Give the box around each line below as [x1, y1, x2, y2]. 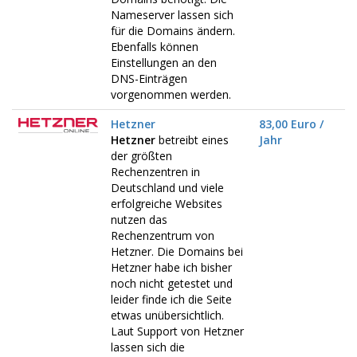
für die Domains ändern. [111, 23, 235, 38]
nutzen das [111, 212, 167, 227]
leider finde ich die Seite [111, 292, 232, 307]
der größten [111, 148, 172, 163]
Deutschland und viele [111, 180, 224, 195]
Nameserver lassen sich [111, 7, 233, 22]
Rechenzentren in [111, 164, 200, 179]
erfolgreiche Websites [111, 196, 222, 211]
